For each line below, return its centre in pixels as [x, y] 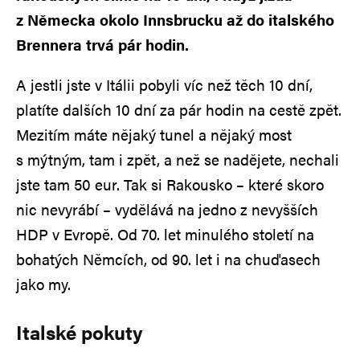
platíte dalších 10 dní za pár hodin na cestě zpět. [179, 109]
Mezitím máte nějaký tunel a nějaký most [154, 134]
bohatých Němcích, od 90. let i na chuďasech [168, 259]
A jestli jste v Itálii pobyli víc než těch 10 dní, [164, 84]
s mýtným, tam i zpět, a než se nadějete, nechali [178, 159]
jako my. [43, 284]
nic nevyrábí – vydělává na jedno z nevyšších [167, 209]
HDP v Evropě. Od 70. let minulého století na [165, 234]
